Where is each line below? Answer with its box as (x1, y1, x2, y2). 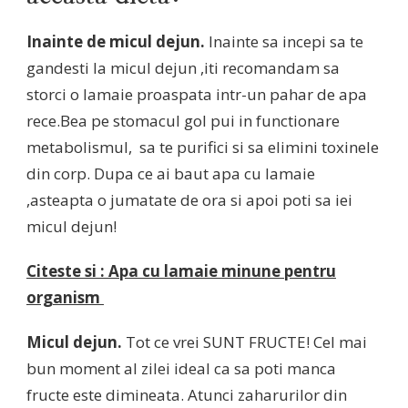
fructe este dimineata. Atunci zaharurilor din (26, 384, 347, 406)
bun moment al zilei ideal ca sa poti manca (26, 358, 336, 380)
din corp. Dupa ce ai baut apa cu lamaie (26, 163, 315, 185)
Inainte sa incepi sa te (209, 31, 363, 53)
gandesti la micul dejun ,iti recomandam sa (26, 57, 340, 79)
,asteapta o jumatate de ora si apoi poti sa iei (26, 189, 352, 211)
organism (26, 287, 104, 309)
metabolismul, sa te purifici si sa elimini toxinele (26, 137, 379, 158)
